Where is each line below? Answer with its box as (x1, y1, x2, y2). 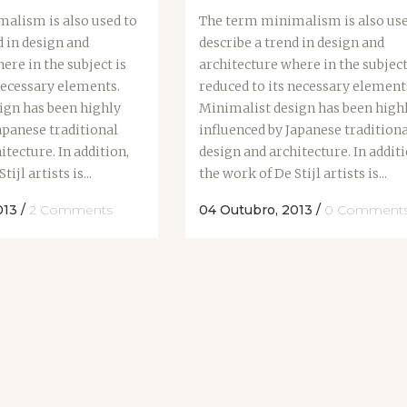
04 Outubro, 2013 (199, 202, 313, 219)
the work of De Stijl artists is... (199, 165, 387, 183)
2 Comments (29, 202, 113, 219)
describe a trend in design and (199, 35, 384, 52)
